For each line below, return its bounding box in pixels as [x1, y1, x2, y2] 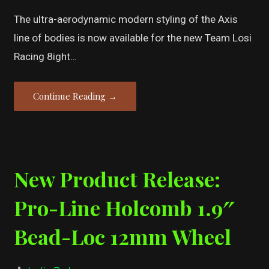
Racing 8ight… [14, 50, 77, 62]
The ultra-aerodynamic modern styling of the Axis [14, 13, 238, 25]
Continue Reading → [33, 89, 118, 102]
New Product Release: [14, 165, 221, 193]
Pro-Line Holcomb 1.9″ [14, 194, 235, 222]
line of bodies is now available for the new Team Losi [14, 31, 252, 44]
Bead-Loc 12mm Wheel [14, 223, 232, 251]
